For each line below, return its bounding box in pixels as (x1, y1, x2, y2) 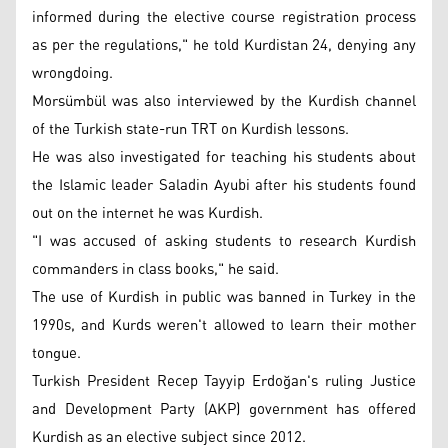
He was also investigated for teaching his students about (32, 142, 416, 172)
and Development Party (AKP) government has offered (32, 394, 416, 424)
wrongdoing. (32, 58, 117, 88)
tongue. (32, 338, 81, 368)
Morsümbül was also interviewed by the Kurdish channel (32, 86, 416, 116)
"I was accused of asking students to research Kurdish (32, 226, 416, 256)
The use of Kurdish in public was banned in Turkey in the (32, 282, 416, 312)
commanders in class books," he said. (32, 254, 279, 284)
